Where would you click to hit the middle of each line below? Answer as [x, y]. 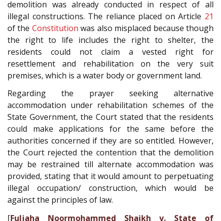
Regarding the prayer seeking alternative [110, 93]
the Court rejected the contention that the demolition [110, 153]
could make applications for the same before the [110, 129]
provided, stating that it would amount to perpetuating [110, 176]
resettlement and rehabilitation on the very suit [110, 63]
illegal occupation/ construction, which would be [110, 188]
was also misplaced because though [146, 28]
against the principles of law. [60, 200]
